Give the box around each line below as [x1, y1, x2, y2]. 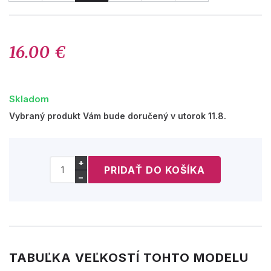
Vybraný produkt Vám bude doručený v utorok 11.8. [9, 111, 226, 122]
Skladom [9, 93, 49, 105]
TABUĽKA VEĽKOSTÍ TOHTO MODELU [9, 250, 249, 266]
